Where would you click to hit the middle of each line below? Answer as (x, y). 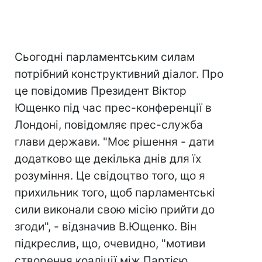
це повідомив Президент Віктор (101, 91)
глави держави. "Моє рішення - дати (114, 142)
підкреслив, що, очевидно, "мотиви (110, 244)
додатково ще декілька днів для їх (108, 159)
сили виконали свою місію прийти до (115, 210)
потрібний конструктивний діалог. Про (119, 74)
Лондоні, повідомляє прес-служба (109, 125)
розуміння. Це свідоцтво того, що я (110, 176)
